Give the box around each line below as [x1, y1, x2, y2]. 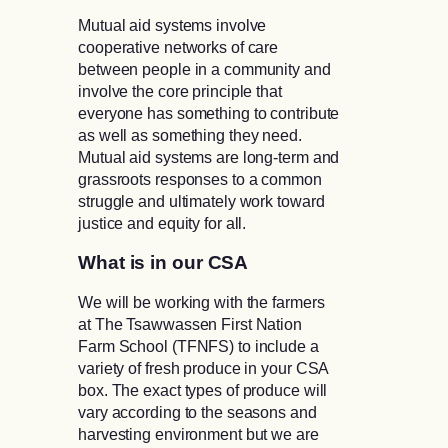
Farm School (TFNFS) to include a [78, 337, 319, 356]
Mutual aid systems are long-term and [78, 148, 340, 167]
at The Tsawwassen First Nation [78, 315, 302, 334]
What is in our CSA [78, 251, 249, 273]
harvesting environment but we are [78, 425, 319, 444]
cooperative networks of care [78, 38, 279, 57]
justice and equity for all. [78, 214, 247, 233]
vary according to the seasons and [78, 403, 317, 422]
